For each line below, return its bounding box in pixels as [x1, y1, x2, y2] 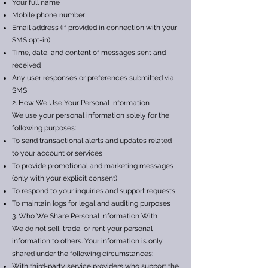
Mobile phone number [12, 11, 85, 19]
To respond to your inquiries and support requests [12, 187, 175, 195]
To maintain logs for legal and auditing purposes [12, 199, 170, 208]
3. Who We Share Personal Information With [12, 212, 157, 220]
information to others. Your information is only [12, 237, 163, 245]
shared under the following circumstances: [12, 249, 153, 258]
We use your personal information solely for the [12, 111, 169, 120]
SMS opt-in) [12, 36, 50, 44]
